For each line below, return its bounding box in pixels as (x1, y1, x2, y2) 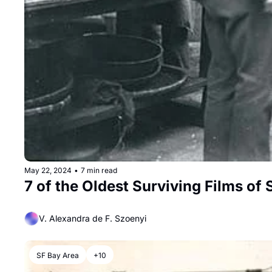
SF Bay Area (36, 250, 79, 260)
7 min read (81, 165, 117, 175)
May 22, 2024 (24, 165, 72, 175)
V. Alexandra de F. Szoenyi (39, 213, 146, 224)
